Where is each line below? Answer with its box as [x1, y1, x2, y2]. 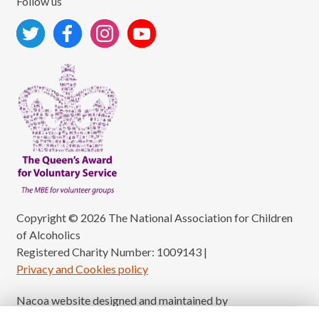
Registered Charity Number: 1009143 [16, 244, 204, 258]
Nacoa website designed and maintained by [16, 293, 228, 307]
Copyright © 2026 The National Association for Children [16, 210, 293, 224]
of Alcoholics [16, 227, 80, 241]
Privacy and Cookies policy [16, 261, 148, 276]
